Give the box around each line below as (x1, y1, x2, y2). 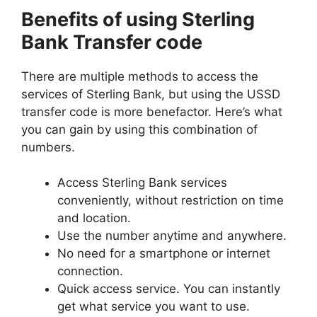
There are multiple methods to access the (21, 69, 258, 83)
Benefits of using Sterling (21, 7, 255, 31)
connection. (57, 264, 123, 278)
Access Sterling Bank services (57, 175, 227, 190)
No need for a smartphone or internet (57, 246, 270, 260)
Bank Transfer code (21, 30, 202, 54)
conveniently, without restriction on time (57, 193, 284, 207)
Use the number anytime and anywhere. (57, 229, 287, 243)
